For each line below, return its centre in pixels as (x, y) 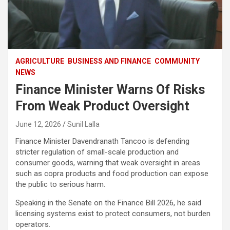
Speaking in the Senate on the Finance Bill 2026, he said (108, 203)
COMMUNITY (177, 61)
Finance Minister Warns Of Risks (110, 89)
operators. (33, 224)
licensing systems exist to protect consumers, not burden (113, 213)
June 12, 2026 (38, 124)
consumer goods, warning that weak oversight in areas (108, 162)
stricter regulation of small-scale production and (97, 152)
